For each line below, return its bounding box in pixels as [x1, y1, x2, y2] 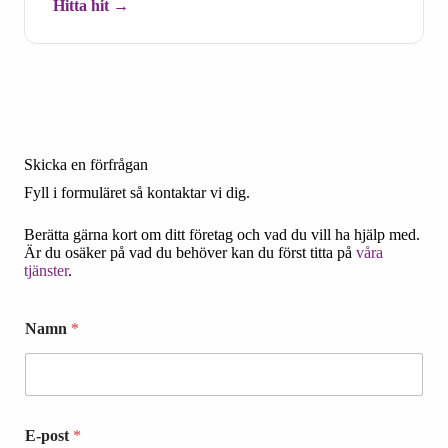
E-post [25, 426, 73, 444]
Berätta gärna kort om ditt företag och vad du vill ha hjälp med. [24, 225, 420, 243]
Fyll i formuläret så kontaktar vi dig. [24, 183, 250, 201]
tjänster [24, 261, 68, 279]
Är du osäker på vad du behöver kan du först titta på [24, 243, 356, 261]
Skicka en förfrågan [24, 155, 148, 173]
